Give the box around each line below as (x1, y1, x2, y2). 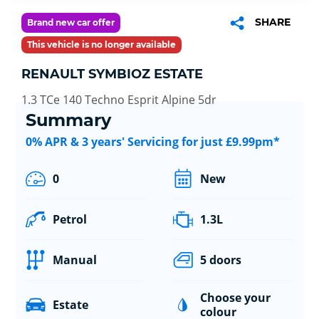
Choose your (199, 290, 271, 306)
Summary (25, 110, 111, 131)
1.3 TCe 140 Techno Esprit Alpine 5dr (21, 91, 216, 108)
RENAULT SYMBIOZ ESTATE (21, 66, 203, 82)
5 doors (199, 252, 241, 268)
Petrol (52, 211, 87, 228)
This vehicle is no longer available (27, 38, 176, 50)
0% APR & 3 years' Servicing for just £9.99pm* (25, 134, 280, 150)
